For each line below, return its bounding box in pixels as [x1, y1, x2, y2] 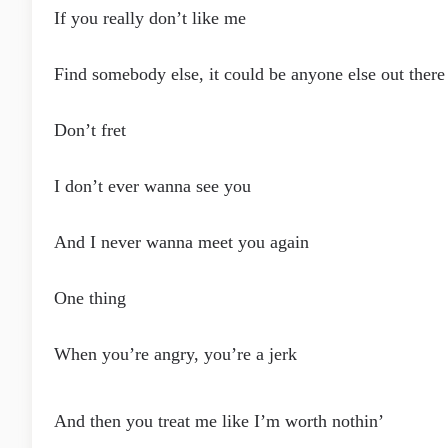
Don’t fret [54, 120, 126, 140]
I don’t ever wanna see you [54, 176, 251, 196]
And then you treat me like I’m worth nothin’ [54, 411, 384, 431]
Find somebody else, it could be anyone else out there [54, 64, 445, 84]
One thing [54, 288, 126, 308]
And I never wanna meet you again [54, 232, 309, 252]
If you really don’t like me [54, 8, 246, 28]
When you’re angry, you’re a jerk [54, 344, 297, 364]
